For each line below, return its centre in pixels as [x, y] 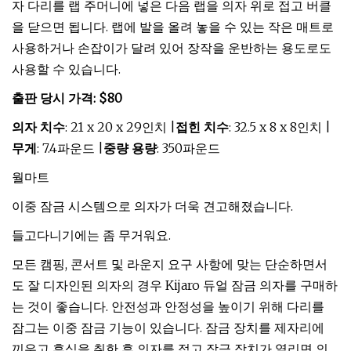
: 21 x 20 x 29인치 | [120, 127]
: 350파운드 [188, 148]
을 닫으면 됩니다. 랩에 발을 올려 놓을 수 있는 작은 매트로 [173, 27]
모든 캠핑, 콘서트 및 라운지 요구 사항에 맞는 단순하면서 [170, 264]
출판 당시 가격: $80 [67, 98]
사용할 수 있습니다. [66, 69]
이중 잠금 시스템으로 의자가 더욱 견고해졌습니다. [152, 206]
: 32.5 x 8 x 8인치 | [280, 127]
